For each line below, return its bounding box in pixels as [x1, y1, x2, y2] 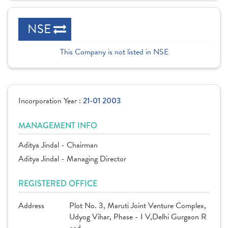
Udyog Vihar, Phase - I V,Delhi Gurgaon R [69, 211, 207, 223]
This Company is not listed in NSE [60, 46, 168, 58]
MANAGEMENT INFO [18, 120, 97, 131]
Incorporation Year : [18, 95, 83, 107]
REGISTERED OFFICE [18, 178, 97, 189]
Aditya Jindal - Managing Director [18, 153, 126, 165]
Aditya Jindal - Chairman [18, 139, 98, 151]
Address [18, 199, 44, 212]
